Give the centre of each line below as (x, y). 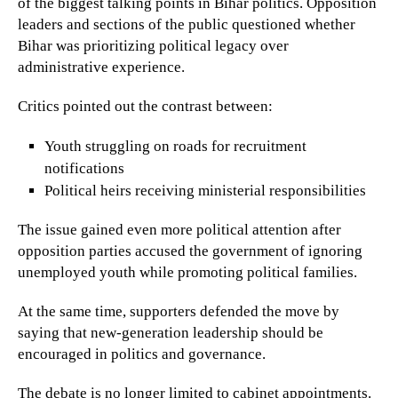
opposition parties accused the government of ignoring (190, 251)
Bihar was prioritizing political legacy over (153, 46)
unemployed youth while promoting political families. (187, 273)
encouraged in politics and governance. (142, 354)
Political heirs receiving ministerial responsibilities (205, 191)
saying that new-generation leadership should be (171, 333)
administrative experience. (101, 68)
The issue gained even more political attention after (179, 230)
